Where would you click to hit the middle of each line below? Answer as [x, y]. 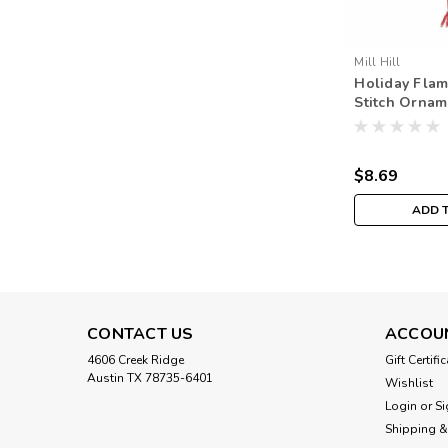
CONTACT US [140, 334]
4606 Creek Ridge [135, 360]
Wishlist [408, 383]
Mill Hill [377, 62]
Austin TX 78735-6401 [150, 378]
